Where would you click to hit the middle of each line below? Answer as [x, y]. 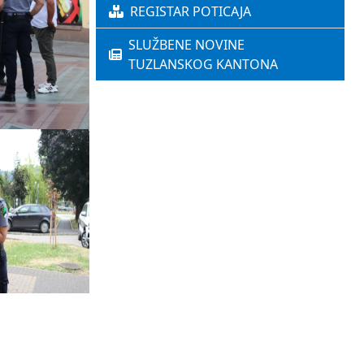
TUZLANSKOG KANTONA [203, 65]
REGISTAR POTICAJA [191, 12]
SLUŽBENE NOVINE [186, 45]
